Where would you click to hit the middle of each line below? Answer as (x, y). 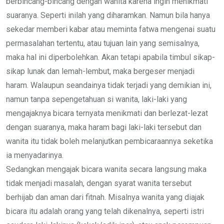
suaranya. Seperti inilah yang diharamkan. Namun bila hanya (108, 15)
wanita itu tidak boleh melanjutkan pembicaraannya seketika (109, 141)
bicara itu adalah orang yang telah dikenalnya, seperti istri (105, 211)
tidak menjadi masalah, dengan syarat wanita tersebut (99, 183)
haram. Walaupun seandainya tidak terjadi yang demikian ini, (109, 85)
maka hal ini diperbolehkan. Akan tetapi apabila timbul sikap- (110, 57)
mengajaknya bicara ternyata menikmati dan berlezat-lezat (107, 113)
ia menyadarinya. (35, 155)
